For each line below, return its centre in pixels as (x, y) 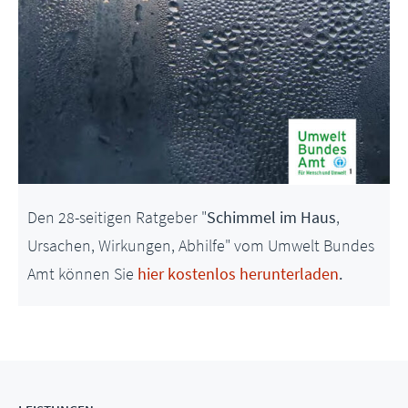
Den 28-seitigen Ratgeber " (117, 217)
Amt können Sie (82, 273)
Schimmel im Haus (271, 217)
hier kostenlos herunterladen (238, 273)
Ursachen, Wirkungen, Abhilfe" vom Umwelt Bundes (201, 245)
